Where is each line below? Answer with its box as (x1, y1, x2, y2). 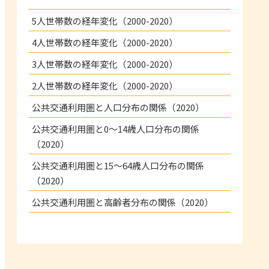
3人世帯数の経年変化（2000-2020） (32, 57, 178, 70)
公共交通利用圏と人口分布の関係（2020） (32, 100, 204, 113)
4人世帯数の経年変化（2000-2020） (32, 35, 178, 49)
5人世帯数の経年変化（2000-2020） (32, 14, 178, 27)
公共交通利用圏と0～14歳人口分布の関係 (32, 122, 199, 135)
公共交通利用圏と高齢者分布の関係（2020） (32, 195, 213, 208)
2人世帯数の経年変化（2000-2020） (32, 79, 178, 92)
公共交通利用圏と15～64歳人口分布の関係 (32, 159, 204, 172)
